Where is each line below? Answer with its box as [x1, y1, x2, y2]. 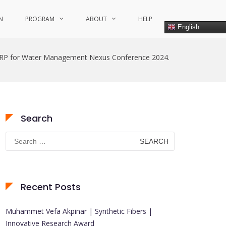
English [176, 23, 199, 31]
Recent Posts [21, 181, 81, 193]
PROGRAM [25, 15, 54, 23]
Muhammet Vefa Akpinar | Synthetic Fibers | [6, 206, 152, 216]
